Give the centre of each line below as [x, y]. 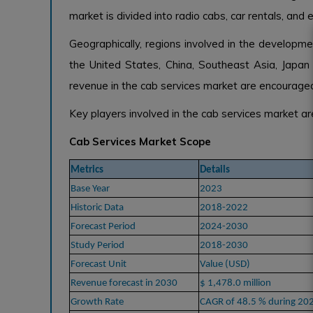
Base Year [90, 189]
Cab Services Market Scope [140, 141]
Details [215, 170]
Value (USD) [225, 264]
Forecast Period [103, 226]
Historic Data [97, 208]
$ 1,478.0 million [235, 283]
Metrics [87, 170]
